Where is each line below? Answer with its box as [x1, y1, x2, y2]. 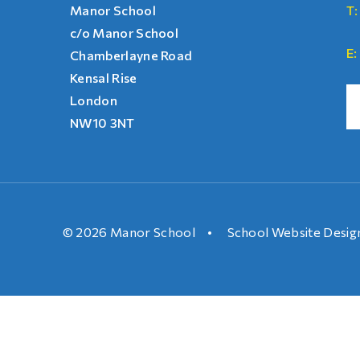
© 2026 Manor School [62, 223, 195, 239]
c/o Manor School [70, 24, 179, 40]
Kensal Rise [70, 69, 137, 85]
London [70, 92, 117, 108]
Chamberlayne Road [70, 47, 193, 63]
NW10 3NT [70, 114, 135, 130]
